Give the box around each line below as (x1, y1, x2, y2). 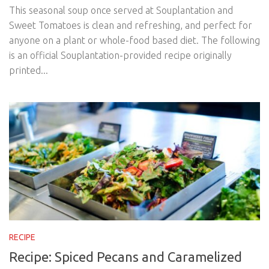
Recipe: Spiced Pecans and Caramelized (9, 249, 242, 265)
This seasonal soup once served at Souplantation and (9, 5, 233, 16)
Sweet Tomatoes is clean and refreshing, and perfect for (9, 20, 252, 31)
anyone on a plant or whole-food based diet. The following (9, 35, 260, 46)
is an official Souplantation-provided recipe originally (9, 50, 232, 61)
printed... (9, 65, 48, 76)
